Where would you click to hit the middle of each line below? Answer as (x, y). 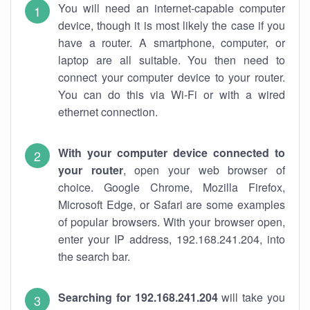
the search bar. (94, 256)
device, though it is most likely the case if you (172, 25)
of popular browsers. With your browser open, (172, 222)
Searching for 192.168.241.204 (138, 297)
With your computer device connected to (172, 153)
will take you (252, 297)
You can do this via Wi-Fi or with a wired (172, 94)
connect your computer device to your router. (172, 77)
